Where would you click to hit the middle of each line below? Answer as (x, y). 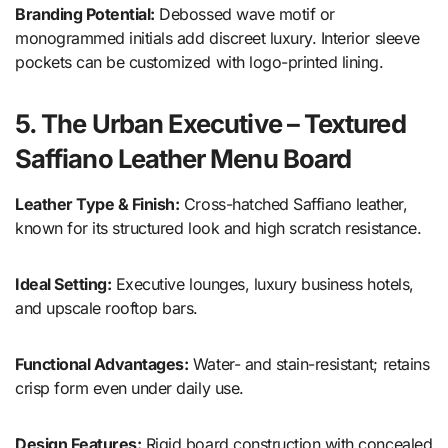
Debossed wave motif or (244, 14)
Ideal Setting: (63, 284)
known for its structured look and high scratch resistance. (218, 228)
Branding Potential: (85, 14)
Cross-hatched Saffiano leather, (293, 204)
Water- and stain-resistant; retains (309, 364)
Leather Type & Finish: (97, 204)
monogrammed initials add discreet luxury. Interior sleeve (217, 38)
